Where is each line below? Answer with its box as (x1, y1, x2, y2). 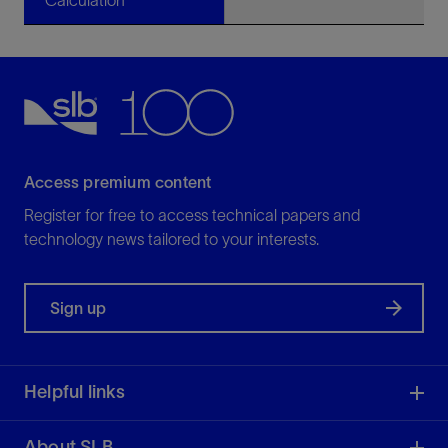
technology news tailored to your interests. (24, 230, 319, 249)
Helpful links (24, 382, 126, 403)
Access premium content (24, 173, 212, 192)
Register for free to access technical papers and (24, 206, 360, 225)
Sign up (50, 299, 106, 318)
